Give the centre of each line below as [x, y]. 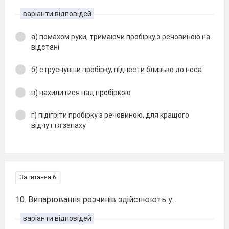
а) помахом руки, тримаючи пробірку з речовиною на [121, 37]
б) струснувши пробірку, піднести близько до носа [117, 70]
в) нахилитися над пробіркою [81, 92]
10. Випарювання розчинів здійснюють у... [96, 199]
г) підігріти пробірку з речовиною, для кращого [110, 115]
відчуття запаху [59, 125]
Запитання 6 [38, 177]
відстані [45, 47]
